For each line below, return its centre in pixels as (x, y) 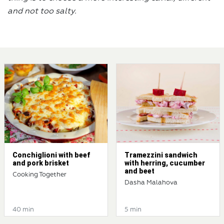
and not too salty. (42, 12)
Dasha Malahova (151, 183)
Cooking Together (39, 175)
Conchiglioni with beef (51, 155)
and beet (139, 171)
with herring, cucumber (165, 163)
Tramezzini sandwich (161, 155)
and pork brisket (41, 163)
